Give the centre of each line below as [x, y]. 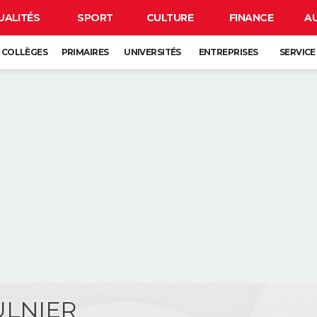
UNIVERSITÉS [152, 52]
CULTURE [170, 18]
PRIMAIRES [85, 52]
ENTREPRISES [228, 52]
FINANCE [251, 18]
